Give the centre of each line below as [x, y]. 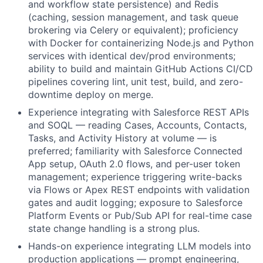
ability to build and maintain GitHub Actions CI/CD [141, 68]
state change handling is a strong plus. [114, 228]
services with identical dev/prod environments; [132, 55]
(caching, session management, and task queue [133, 17]
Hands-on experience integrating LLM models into [140, 246]
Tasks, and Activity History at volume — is [122, 138]
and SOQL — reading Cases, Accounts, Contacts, [137, 125]
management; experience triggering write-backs [135, 176]
